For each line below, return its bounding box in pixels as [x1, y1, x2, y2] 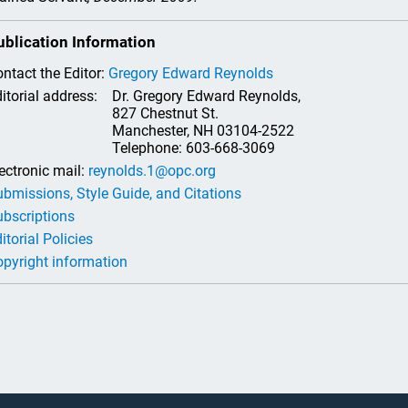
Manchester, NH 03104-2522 [112, 122, 294, 139]
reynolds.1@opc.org [88, 162, 216, 179]
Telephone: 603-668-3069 [112, 139, 275, 157]
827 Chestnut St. [112, 105, 219, 122]
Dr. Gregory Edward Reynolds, [112, 87, 301, 105]
